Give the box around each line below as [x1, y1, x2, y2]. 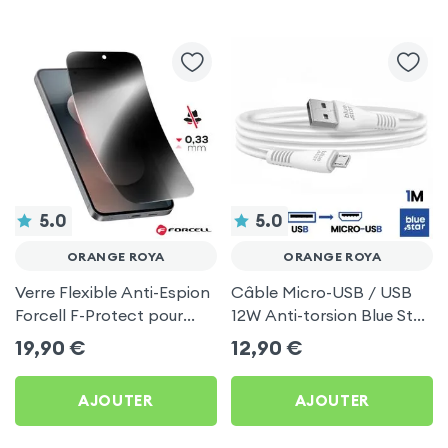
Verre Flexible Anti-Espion [14, 281, 210, 302]
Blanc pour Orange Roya [231, 327, 422, 348]
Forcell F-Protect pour [14, 304, 183, 325]
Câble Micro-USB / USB [231, 281, 413, 302]
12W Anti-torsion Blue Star [231, 304, 430, 325]
